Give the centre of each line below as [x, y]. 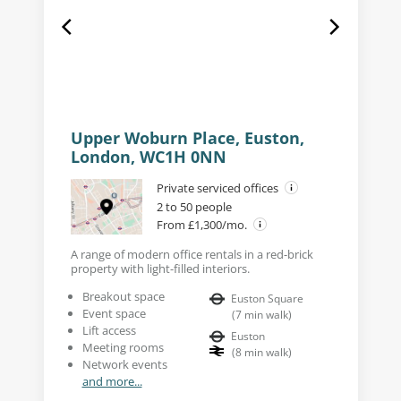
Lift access [109, 330]
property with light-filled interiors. [160, 268]
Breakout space [123, 296]
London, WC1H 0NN [148, 156]
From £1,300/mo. [203, 224]
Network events [124, 364]
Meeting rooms [123, 347]
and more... [112, 381]
